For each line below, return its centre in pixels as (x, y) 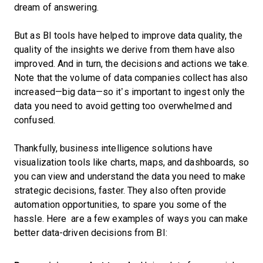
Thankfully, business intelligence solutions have (113, 148)
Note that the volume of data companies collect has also (131, 78)
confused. (35, 120)
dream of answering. (58, 7)
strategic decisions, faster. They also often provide (120, 190)
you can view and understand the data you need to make (130, 176)
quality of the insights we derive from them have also (125, 50)
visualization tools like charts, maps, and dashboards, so (131, 162)
